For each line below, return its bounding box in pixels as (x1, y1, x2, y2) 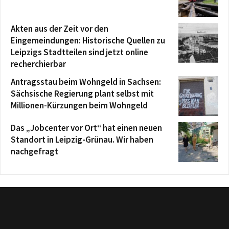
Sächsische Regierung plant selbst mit (11, 88, 154, 99)
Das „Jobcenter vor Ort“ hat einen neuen (11, 122, 162, 133)
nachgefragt (11, 146, 58, 157)
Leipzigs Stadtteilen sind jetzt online (11, 47, 148, 58)
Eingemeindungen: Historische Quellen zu (11, 35, 165, 46)
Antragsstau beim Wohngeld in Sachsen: (11, 76, 161, 87)
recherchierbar (11, 58, 66, 70)
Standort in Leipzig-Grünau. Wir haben (11, 134, 153, 145)
